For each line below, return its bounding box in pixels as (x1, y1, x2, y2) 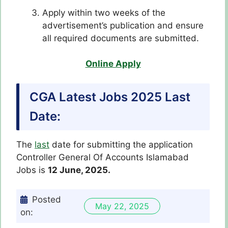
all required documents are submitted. (42, 33, 199, 43)
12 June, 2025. (48, 164, 110, 175)
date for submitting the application (49, 139, 193, 150)
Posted (32, 194, 61, 205)
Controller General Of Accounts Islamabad (16, 152, 189, 162)
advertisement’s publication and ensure (42, 20, 204, 31)
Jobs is (16, 164, 48, 175)
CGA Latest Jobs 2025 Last (30, 89, 190, 104)
